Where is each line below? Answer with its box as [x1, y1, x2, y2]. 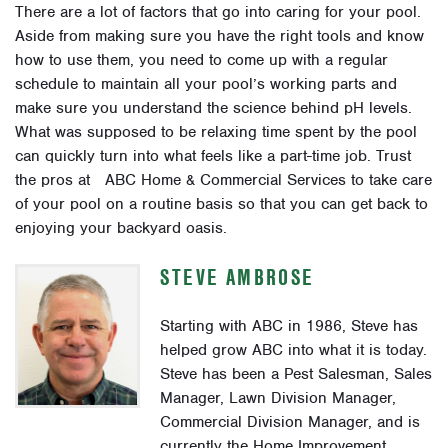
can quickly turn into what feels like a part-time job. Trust [15, 145, 411, 166]
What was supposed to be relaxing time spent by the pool [15, 121, 417, 142]
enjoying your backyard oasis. [15, 217, 232, 238]
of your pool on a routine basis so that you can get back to [15, 193, 428, 214]
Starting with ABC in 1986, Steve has [160, 315, 419, 336]
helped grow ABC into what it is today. [160, 339, 428, 360]
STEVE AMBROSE [160, 261, 315, 292]
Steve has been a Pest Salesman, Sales [160, 363, 433, 384]
